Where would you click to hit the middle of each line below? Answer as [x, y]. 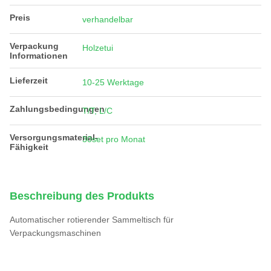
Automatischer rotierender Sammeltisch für [92, 220]
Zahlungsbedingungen [57, 109]
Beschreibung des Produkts [82, 196]
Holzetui [98, 48]
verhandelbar [108, 19]
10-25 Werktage [113, 82]
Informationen [39, 56]
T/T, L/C [97, 111]
